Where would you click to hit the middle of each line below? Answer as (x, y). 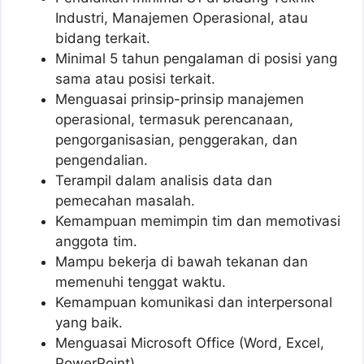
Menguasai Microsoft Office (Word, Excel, (190, 342)
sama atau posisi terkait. (135, 78)
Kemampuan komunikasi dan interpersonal (194, 302)
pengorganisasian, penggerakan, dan (176, 139)
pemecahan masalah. (125, 200)
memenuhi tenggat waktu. (141, 282)
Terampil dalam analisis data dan (164, 180)
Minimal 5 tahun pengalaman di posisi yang (196, 58)
